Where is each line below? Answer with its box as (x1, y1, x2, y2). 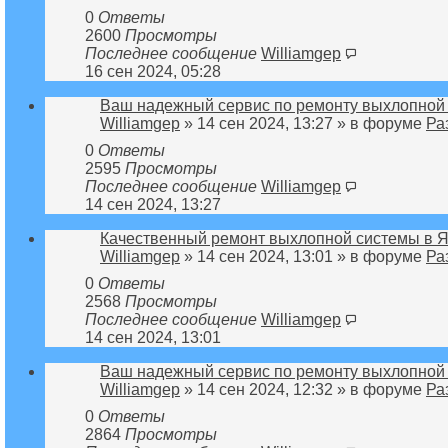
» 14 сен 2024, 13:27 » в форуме (180, 114, 426, 132)
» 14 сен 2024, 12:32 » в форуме (180, 380, 426, 398)
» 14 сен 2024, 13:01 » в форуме (180, 247, 426, 265)
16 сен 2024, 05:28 (85, 62, 221, 80)
